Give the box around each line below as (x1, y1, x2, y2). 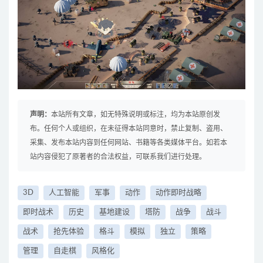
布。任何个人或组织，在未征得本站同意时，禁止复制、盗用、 (30, 125, 227, 133)
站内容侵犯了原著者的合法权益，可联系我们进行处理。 (30, 153, 206, 161)
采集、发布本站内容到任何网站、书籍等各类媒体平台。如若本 (30, 139, 227, 147)
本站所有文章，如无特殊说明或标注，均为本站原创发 (51, 111, 220, 119)
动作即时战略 (156, 189, 201, 197)
